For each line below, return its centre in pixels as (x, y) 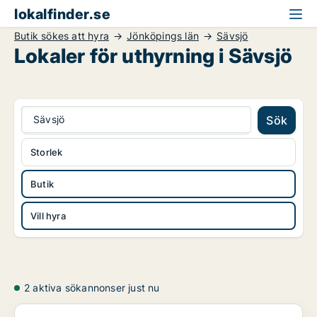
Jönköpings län (163, 36)
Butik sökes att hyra (62, 36)
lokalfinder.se (62, 14)
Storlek (47, 152)
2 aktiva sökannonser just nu (92, 288)
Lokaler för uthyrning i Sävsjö (153, 56)
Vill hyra (48, 216)
